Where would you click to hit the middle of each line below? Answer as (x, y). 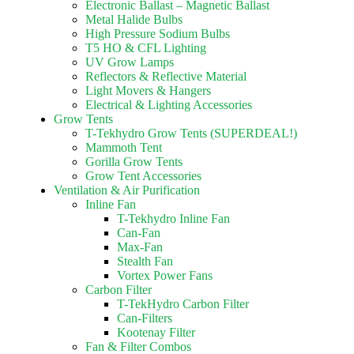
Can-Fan (139, 233)
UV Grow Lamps (130, 62)
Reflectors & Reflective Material (166, 76)
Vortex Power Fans (165, 275)
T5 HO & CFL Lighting (146, 48)
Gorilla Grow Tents (134, 162)
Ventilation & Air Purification (127, 190)
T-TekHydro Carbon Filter (183, 304)
